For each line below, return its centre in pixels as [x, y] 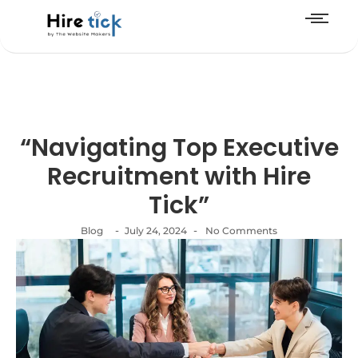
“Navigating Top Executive [179, 148]
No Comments [240, 231]
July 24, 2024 [156, 231]
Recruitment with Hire [179, 177]
